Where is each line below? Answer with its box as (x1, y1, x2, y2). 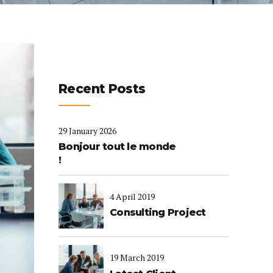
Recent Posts (58, 80, 146, 96)
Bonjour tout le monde (58, 141, 176, 153)
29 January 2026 (58, 125, 116, 137)
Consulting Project (110, 207, 206, 219)
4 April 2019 (110, 190, 155, 202)
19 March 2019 (110, 252, 164, 264)
